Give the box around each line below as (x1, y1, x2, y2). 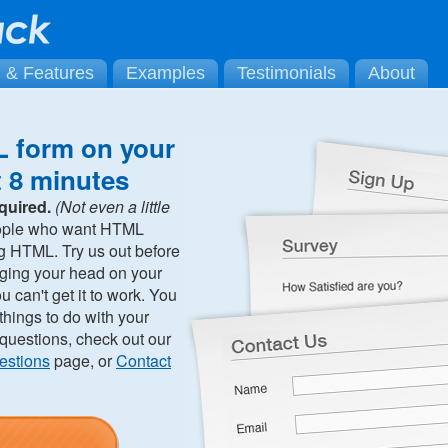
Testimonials (237, 63, 336, 83)
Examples (126, 63, 205, 83)
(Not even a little (55, 195, 170, 218)
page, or (50, 349, 116, 372)
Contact (116, 349, 171, 372)
